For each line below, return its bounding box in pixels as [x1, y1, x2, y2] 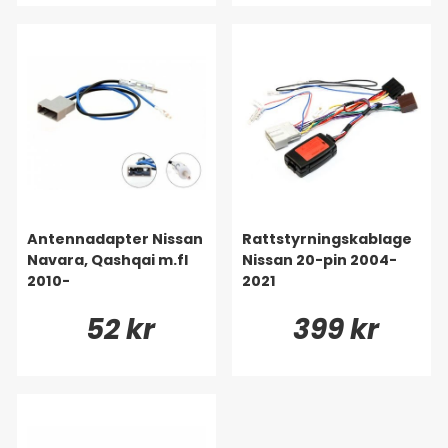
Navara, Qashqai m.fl [27, 249, 188, 270]
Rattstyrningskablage [242, 228, 412, 249]
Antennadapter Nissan [27, 228, 203, 249]
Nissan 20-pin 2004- [242, 249, 397, 270]
